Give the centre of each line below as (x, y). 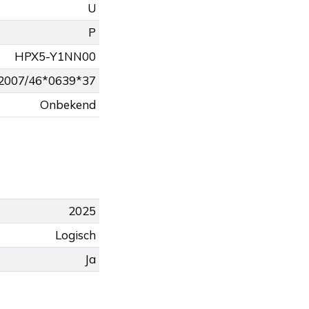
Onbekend (68, 105)
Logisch (76, 235)
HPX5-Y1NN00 (55, 57)
